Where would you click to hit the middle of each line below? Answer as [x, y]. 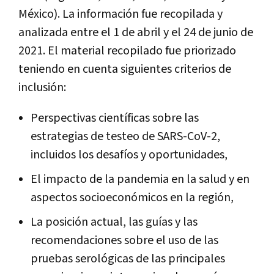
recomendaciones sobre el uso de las [124, 241]
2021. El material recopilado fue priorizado [127, 51]
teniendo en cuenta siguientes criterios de [125, 69]
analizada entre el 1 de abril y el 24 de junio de [136, 33]
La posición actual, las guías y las [114, 222]
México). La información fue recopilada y [120, 14]
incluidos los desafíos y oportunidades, [129, 155]
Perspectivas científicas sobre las [115, 118]
